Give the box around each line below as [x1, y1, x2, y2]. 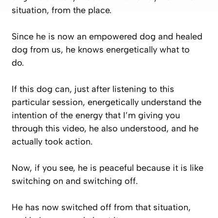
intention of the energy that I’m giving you [12, 109, 180, 121]
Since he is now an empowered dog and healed [12, 31, 202, 42]
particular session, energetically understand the [12, 96, 201, 108]
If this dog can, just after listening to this [12, 83, 174, 94]
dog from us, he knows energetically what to [12, 44, 190, 55]
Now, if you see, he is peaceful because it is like [12, 162, 203, 173]
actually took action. [12, 136, 95, 147]
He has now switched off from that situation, [12, 201, 191, 213]
